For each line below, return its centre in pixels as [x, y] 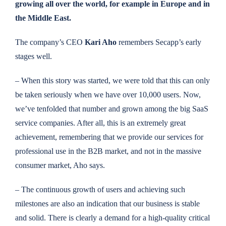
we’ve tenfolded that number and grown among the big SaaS [111, 109]
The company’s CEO [50, 42]
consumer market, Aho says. [60, 165]
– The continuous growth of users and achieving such [100, 189]
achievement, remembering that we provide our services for [109, 137]
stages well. [33, 56]
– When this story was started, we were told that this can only [112, 80]
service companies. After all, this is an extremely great [100, 123]
